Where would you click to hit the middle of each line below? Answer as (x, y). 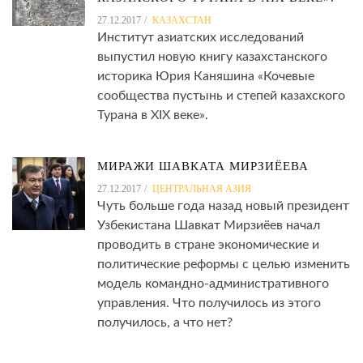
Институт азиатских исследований (201, 38)
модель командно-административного (213, 284)
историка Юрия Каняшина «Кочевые (206, 77)
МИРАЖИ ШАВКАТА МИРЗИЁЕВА (203, 167)
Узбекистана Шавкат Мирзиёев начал (209, 226)
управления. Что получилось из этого (209, 303)
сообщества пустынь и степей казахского (221, 96)
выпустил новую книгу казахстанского (212, 57)
